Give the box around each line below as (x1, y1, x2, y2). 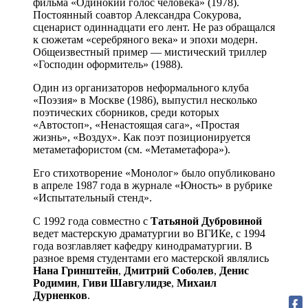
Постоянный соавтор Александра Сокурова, (33, 8, 241, 21)
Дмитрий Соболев (124, 264, 214, 276)
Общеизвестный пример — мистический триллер (33, 45, 267, 58)
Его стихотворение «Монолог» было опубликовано (33, 166, 275, 179)
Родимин (33, 276, 77, 289)
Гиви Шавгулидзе (82, 276, 171, 289)
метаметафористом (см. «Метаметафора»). (33, 143, 230, 155)
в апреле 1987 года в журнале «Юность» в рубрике (33, 179, 272, 191)
